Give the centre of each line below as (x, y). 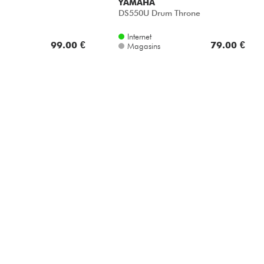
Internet (139, 36)
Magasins (143, 46)
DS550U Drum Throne (159, 13)
